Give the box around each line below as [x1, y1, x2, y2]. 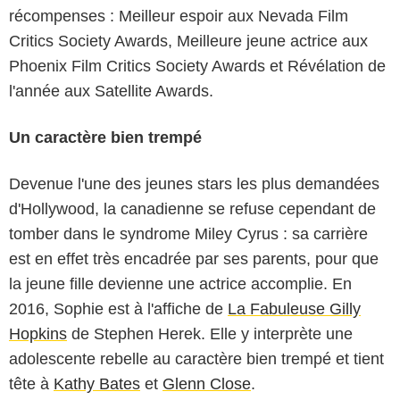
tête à [9, 374, 54, 393]
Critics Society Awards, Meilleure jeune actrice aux [9, 31, 368, 50]
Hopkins [9, 324, 67, 343]
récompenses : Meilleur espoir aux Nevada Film [9, 6, 348, 25]
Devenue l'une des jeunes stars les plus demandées [9, 174, 379, 193]
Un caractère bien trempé [9, 128, 202, 146]
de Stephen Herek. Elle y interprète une [67, 324, 353, 343]
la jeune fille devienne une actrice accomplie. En [9, 274, 352, 293]
